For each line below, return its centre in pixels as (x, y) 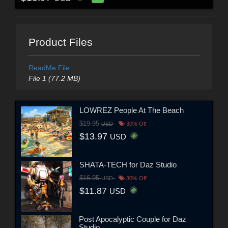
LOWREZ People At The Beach (132, 110)
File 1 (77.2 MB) (54, 79)
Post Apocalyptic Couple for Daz (132, 219)
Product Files (60, 42)
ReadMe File (49, 68)
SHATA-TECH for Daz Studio (128, 164)
